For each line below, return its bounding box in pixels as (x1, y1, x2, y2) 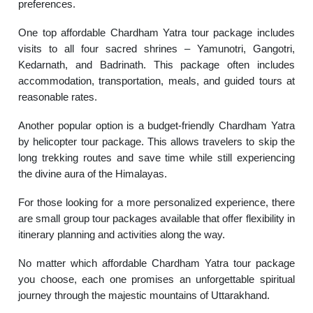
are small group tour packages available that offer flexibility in (18, 212, 295, 224)
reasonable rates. (18, 91, 98, 103)
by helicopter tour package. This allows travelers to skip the (18, 136, 295, 147)
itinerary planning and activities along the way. (18, 228, 226, 240)
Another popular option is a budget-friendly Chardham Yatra (18, 119, 295, 131)
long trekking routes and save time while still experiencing (18, 152, 295, 163)
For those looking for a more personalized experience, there (18, 196, 295, 208)
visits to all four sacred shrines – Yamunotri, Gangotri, (18, 43, 295, 54)
